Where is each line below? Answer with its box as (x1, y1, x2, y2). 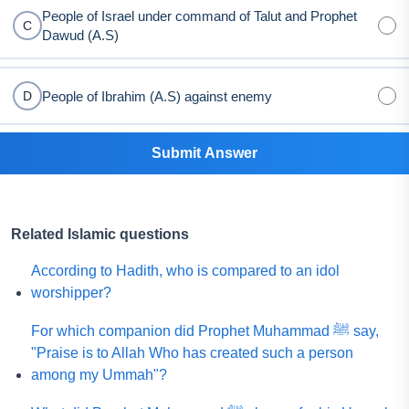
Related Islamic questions (11, 226, 189, 242)
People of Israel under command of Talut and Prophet (42, 8, 357, 24)
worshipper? (30, 285, 111, 300)
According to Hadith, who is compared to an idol (30, 263, 340, 278)
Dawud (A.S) (42, 27, 119, 43)
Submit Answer (152, 145, 257, 161)
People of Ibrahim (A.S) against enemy (42, 88, 272, 104)
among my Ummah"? (30, 367, 167, 383)
